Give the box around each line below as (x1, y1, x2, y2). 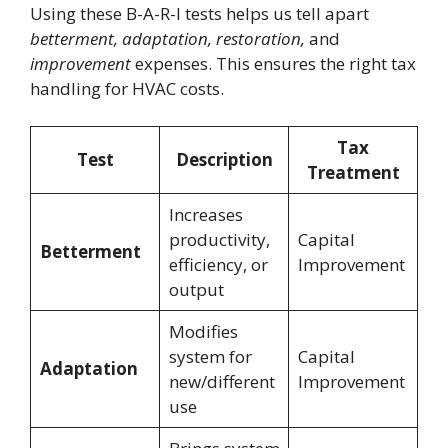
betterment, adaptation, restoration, (30, 26, 305, 50)
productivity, (168, 228, 270, 252)
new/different (168, 370, 275, 394)
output (168, 278, 224, 302)
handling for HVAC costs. (30, 76, 224, 100)
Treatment (306, 161, 400, 185)
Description (175, 148, 273, 172)
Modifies (168, 320, 238, 344)
